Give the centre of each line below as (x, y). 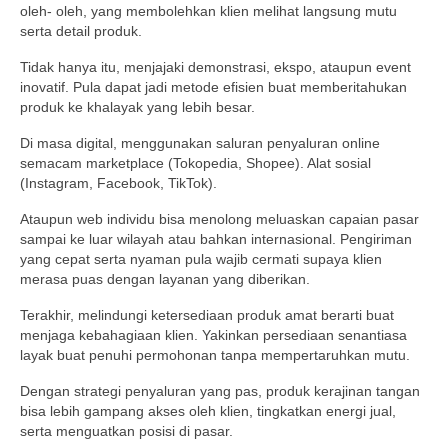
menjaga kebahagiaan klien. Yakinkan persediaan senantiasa (213, 335)
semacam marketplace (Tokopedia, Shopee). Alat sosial (195, 163)
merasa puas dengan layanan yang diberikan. (165, 279)
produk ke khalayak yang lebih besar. (137, 107)
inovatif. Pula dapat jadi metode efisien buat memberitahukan (213, 87)
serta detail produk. (81, 31)
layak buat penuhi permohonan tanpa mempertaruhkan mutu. (215, 355)
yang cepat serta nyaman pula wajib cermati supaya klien (201, 259)
